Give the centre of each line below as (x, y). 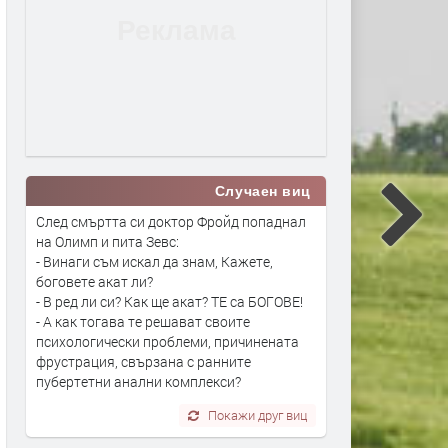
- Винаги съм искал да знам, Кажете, (154, 261)
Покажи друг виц (258, 414)
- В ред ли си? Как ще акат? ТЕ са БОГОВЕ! (169, 301)
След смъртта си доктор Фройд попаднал (171, 221)
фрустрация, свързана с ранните (143, 361)
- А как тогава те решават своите (143, 321)
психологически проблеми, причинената (167, 341)
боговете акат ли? (94, 281)
